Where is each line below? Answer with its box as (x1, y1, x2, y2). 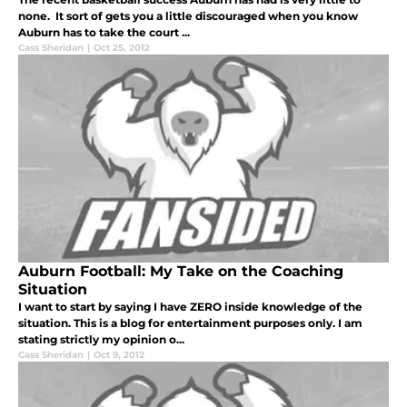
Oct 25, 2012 (94, 41, 150, 54)
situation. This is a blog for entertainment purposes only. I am (18, 315, 362, 330)
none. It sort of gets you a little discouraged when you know (18, 8, 358, 23)
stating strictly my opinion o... (18, 332, 184, 346)
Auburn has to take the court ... (18, 25, 190, 39)
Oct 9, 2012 (94, 348, 144, 361)
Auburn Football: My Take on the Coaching (18, 262, 343, 280)
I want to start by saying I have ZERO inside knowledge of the (18, 299, 362, 313)
